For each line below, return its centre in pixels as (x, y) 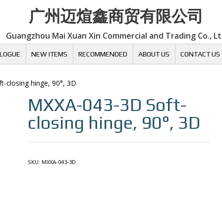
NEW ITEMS (49, 54)
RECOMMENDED (103, 54)
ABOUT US (154, 54)
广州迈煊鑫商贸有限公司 (116, 16)
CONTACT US (200, 54)
